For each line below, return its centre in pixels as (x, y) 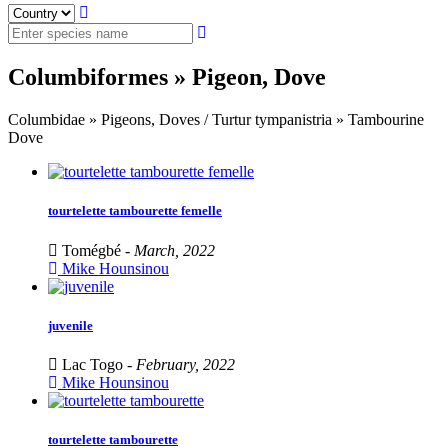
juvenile (70, 325)
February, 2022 (185, 364)
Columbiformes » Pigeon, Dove (167, 77)
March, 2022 (174, 250)
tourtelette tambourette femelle (135, 211)
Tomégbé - (96, 250)
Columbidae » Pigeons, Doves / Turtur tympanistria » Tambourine (216, 120)
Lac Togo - (97, 364)
